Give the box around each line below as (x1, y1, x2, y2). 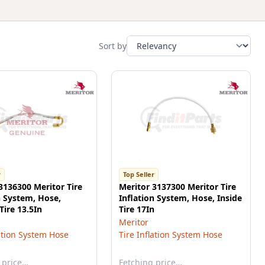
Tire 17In (119, 203, 154, 215)
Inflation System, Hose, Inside (119, 192, 242, 203)
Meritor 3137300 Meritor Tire (119, 181, 236, 192)
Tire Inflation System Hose (119, 229, 222, 240)
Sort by (99, 40, 127, 51)
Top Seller (123, 170, 154, 179)
